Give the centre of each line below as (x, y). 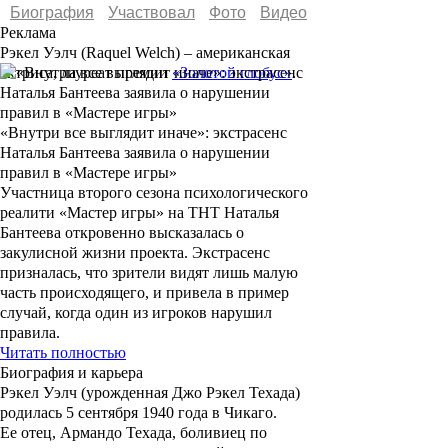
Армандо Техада (116, 433)
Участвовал (151, 13)
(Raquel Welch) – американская (185, 53)
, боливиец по (219, 433)
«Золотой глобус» (232, 73)
